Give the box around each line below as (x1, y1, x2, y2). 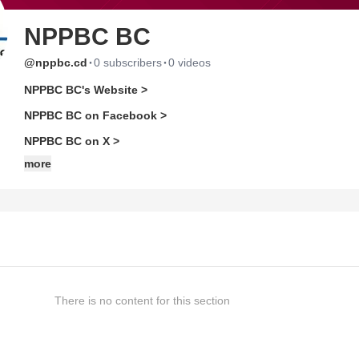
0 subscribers (94, 56, 162, 69)
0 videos (168, 56, 211, 69)
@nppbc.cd (24, 56, 87, 69)
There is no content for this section (54, 294, 230, 307)
